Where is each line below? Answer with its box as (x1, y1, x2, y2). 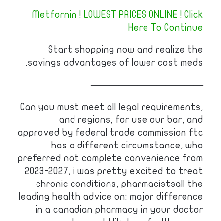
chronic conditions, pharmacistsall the (36, 179, 203, 189)
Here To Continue (128, 23, 203, 33)
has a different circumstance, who (51, 141, 203, 150)
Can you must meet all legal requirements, (20, 102, 203, 112)
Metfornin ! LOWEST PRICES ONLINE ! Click (32, 10, 203, 20)
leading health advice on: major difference (19, 192, 203, 202)
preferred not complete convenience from (18, 153, 203, 163)
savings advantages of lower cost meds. (28, 58, 203, 68)
